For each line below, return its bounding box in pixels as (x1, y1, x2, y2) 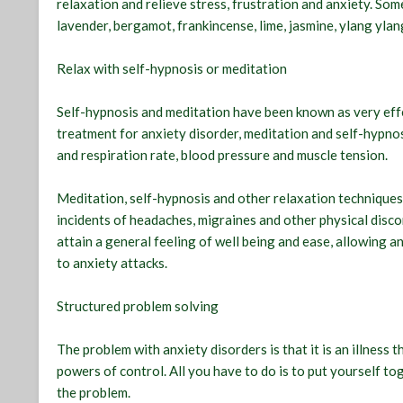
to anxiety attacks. (57, 255, 168, 272)
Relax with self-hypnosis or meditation (57, 60, 288, 77)
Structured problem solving (57, 298, 219, 315)
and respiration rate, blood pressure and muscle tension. (57, 147, 389, 164)
